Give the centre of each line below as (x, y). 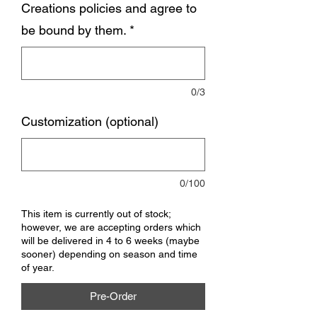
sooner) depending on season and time (109, 254)
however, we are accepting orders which (111, 227)
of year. (38, 267)
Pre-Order (113, 296)
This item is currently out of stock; (96, 213)
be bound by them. (74, 30)
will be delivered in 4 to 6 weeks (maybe (110, 240)
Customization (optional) (90, 121)
